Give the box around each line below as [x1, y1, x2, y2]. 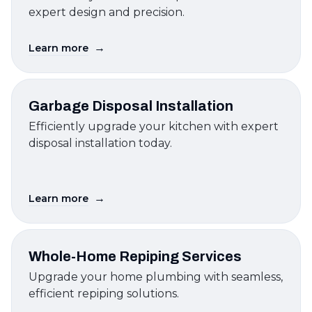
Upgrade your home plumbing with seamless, [29, 270, 283, 283]
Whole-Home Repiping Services [29, 249, 242, 264]
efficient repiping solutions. [29, 287, 179, 300]
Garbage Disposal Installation [29, 98, 233, 114]
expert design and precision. [29, 6, 185, 19]
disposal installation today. [29, 136, 172, 150]
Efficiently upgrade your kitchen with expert [29, 120, 279, 133]
